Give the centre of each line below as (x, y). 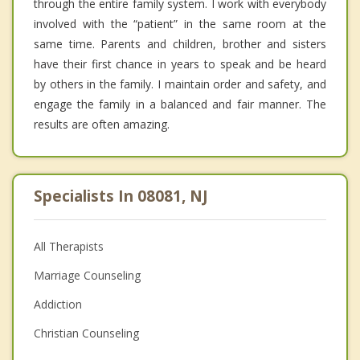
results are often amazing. (102, 124)
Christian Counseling (86, 333)
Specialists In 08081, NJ (121, 196)
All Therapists (69, 246)
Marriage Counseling (87, 275)
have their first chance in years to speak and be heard (180, 63)
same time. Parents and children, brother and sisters (180, 43)
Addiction (58, 304)
